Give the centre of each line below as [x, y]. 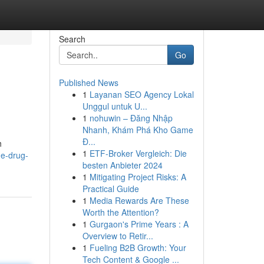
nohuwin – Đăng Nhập [131, 118]
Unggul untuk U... [115, 106]
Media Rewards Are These [139, 200]
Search [72, 39]
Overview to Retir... [118, 236]
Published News [88, 82]
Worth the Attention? [121, 212]
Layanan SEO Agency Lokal [141, 94]
